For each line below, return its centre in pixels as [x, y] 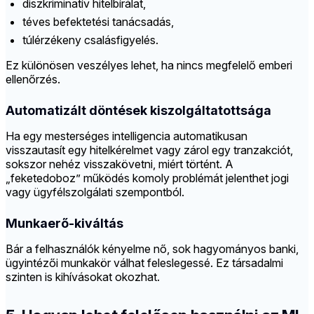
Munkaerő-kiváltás [64, 224]
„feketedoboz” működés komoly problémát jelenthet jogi [147, 178]
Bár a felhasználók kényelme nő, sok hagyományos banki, [152, 249]
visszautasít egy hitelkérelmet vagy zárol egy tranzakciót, [149, 150]
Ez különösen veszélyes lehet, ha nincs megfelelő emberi [149, 66]
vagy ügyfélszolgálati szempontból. [95, 192]
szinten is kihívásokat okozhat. [83, 277]
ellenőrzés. [33, 80]
